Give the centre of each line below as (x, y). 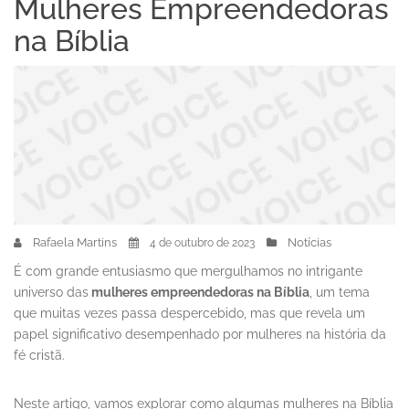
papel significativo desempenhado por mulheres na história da (200, 335)
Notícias (309, 243)
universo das (51, 293)
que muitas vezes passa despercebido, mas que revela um (189, 314)
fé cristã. (39, 356)
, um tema (340, 293)
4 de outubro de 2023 (202, 243)
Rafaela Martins (75, 243)
